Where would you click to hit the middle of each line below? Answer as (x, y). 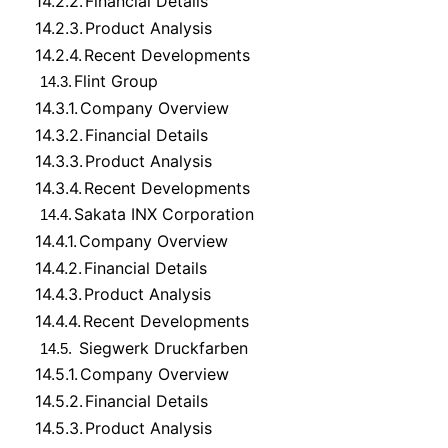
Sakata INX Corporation (164, 214)
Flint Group (116, 81)
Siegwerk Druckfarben (161, 347)
